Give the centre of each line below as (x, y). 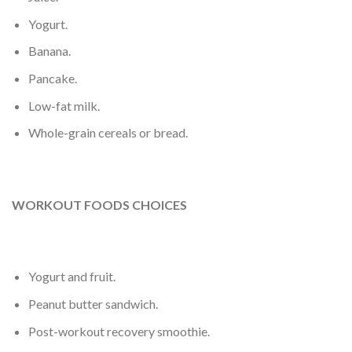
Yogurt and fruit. (71, 277)
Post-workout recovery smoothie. (119, 331)
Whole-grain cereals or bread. (108, 133)
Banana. (49, 51)
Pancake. (52, 78)
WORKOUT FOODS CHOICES (99, 204)
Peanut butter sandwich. (93, 303)
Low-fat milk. (64, 105)
